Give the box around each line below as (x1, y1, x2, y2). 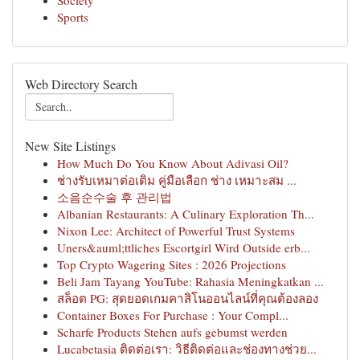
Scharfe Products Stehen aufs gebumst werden (57, 324, 288, 340)
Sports (57, 9, 88, 25)
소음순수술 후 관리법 (57, 189, 172, 205)
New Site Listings (25, 137, 116, 154)
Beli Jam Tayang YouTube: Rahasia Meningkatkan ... (57, 273, 324, 289)
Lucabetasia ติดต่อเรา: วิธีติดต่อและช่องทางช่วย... (57, 341, 317, 357)
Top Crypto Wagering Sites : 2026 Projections (57, 256, 286, 272)
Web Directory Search (25, 76, 137, 92)
